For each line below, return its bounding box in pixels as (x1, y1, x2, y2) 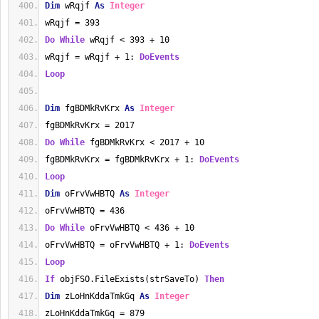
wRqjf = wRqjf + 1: (45, 52, 140, 62)
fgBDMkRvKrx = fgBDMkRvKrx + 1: (45, 155, 199, 164)
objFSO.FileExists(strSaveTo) (55, 274, 204, 284)
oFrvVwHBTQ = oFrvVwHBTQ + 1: (45, 240, 189, 250)
